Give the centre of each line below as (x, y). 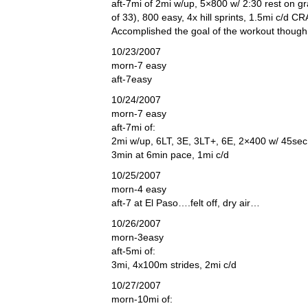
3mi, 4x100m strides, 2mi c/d (174, 265)
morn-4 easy (139, 189)
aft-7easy (132, 79)
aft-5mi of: (133, 251)
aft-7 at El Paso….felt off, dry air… (186, 203)
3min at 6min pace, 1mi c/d (170, 155)
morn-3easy (137, 237)
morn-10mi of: (142, 299)
